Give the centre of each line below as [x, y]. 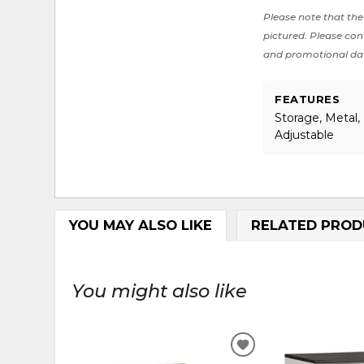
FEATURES [308, 99]
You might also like [160, 290]
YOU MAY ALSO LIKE [140, 225]
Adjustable [305, 134]
